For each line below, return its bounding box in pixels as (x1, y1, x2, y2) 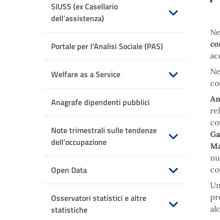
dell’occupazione (51, 136, 107, 148)
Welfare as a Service (51, 68, 120, 80)
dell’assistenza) (51, 12, 104, 24)
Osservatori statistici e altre (51, 192, 146, 204)
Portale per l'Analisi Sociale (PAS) (51, 40, 163, 52)
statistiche (51, 204, 87, 216)
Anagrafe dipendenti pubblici (51, 96, 150, 108)
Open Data (51, 164, 87, 176)
